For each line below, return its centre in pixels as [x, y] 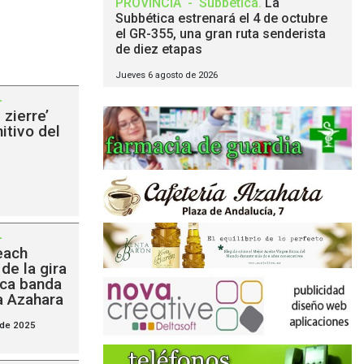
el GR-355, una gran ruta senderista [221, 34]
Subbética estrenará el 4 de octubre [221, 18]
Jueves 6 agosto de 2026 [167, 75]
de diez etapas [159, 49]
